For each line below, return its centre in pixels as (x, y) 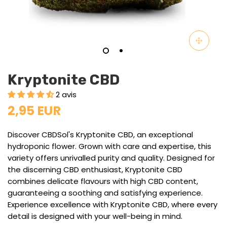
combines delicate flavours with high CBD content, (103, 181)
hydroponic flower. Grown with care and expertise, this (109, 146)
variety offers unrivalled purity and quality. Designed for (111, 158)
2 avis (66, 94)
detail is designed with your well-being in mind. (95, 216)
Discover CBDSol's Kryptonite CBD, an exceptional (100, 134)
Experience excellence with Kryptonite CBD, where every (112, 204)
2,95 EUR (34, 110)
